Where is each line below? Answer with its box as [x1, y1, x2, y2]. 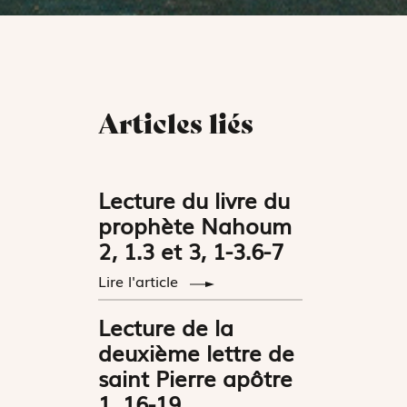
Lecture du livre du [98, 183, 291, 215]
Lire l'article [98, 269, 184, 292]
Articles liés [98, 105, 254, 141]
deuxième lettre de [98, 335, 295, 368]
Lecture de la [98, 310, 234, 342]
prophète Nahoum [98, 208, 293, 241]
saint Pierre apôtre [98, 361, 293, 393]
